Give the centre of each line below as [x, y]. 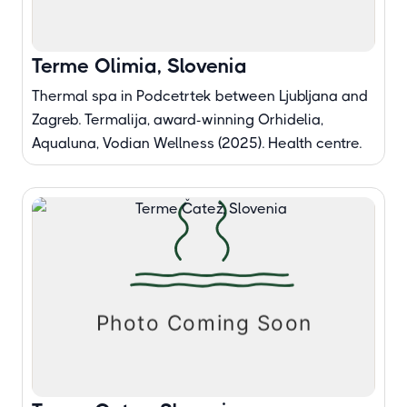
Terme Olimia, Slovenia [139, 66]
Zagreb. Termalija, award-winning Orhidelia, [178, 119]
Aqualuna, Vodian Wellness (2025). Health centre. [197, 143]
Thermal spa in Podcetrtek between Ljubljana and [200, 96]
